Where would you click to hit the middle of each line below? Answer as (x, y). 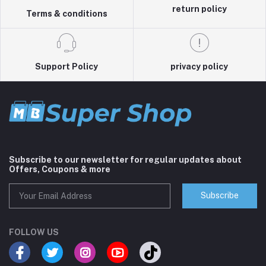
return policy (199, 9)
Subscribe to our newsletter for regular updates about (125, 159)
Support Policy (67, 66)
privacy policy (199, 66)
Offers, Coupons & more (60, 169)
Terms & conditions (66, 13)
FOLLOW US (34, 232)
